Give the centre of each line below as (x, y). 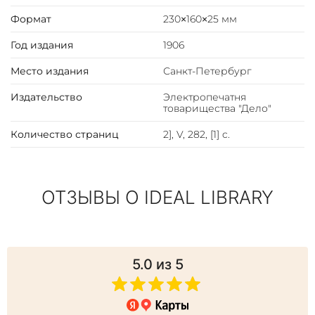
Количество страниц (65, 135)
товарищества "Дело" (217, 109)
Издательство (46, 97)
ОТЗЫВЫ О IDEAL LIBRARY (157, 198)
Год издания (42, 45)
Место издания (50, 71)
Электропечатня (204, 97)
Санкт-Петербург (207, 71)
